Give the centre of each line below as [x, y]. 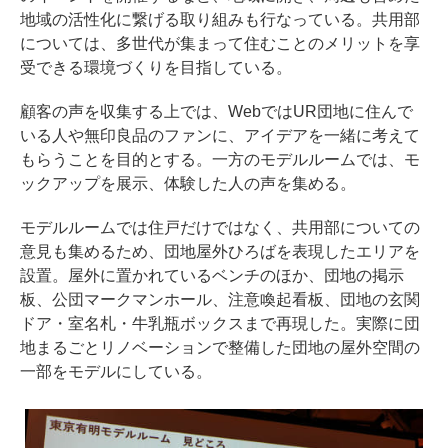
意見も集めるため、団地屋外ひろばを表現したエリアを [220, 251]
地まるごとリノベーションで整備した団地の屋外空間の [220, 347]
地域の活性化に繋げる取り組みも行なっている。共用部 [220, 19]
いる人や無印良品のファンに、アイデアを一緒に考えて [220, 135]
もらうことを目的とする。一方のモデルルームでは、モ [220, 159]
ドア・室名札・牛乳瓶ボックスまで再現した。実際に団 [220, 323]
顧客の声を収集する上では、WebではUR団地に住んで [216, 111]
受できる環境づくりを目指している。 [156, 67]
